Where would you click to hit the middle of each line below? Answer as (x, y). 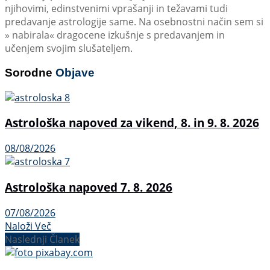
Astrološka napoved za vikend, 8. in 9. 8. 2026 (132, 123)
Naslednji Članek (42, 239)
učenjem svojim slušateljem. (69, 49)
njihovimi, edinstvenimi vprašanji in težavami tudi (116, 9)
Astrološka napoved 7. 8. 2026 (89, 187)
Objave (75, 73)
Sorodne (30, 73)
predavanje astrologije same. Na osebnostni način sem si (134, 22)
